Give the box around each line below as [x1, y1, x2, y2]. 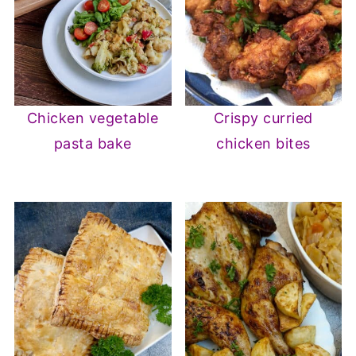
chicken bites [216, 135, 311, 153]
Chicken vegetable [26, 110, 159, 127]
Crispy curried [213, 110, 313, 127]
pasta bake [53, 135, 132, 153]
